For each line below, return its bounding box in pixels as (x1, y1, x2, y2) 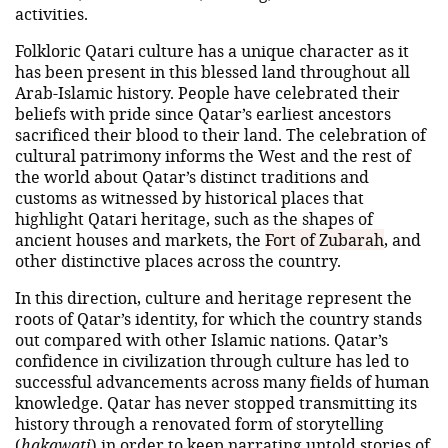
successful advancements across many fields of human (15, 370, 429, 392)
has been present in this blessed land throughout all (15, 60, 410, 82)
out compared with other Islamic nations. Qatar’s (15, 328, 388, 350)
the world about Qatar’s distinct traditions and (15, 165, 369, 187)
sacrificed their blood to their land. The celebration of (15, 123, 426, 145)
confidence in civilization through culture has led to (15, 349, 409, 371)
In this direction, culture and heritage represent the (15, 286, 412, 308)
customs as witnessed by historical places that (15, 186, 364, 208)
